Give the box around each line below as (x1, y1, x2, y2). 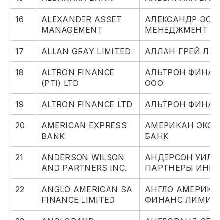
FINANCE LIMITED (41, 195, 115, 205)
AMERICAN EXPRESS (41, 120, 127, 131)
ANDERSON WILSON (41, 152, 125, 163)
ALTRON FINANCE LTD (41, 99, 133, 110)
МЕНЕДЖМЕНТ (145, 25, 208, 35)
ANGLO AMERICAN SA (41, 184, 133, 194)
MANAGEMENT (41, 25, 103, 35)
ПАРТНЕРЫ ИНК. (145, 163, 217, 173)
